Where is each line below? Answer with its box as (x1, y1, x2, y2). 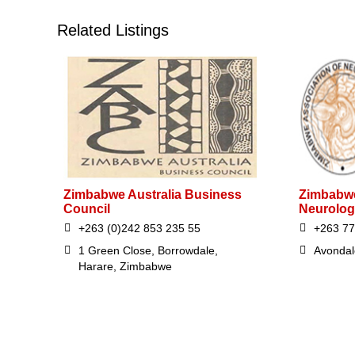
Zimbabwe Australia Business (63, 188, 242, 202)
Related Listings (57, 21, 169, 39)
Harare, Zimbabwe (78, 260, 172, 273)
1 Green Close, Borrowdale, (78, 244, 218, 258)
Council (63, 202, 110, 216)
